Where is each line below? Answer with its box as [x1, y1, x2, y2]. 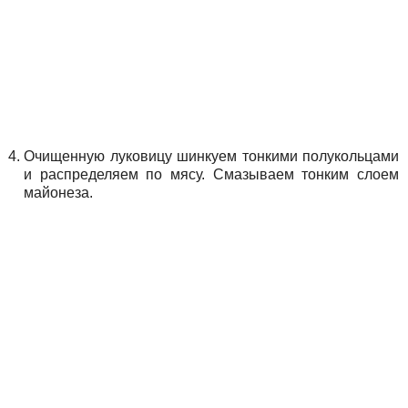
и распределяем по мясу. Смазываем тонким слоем [24, 167, 399, 183]
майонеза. [24, 185, 93, 201]
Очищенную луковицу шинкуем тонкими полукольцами [24, 148, 399, 165]
